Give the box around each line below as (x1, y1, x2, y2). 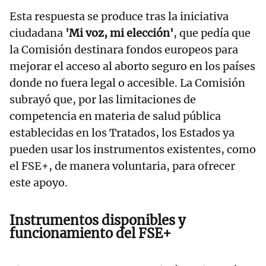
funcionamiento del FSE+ (9, 225, 172, 242)
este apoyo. (9, 176, 68, 190)
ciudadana (9, 26, 65, 40)
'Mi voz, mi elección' (65, 26, 173, 40)
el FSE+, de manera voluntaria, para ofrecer (9, 159, 235, 173)
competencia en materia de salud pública (9, 109, 221, 123)
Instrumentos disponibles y (9, 212, 186, 229)
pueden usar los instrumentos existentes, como (9, 142, 256, 157)
